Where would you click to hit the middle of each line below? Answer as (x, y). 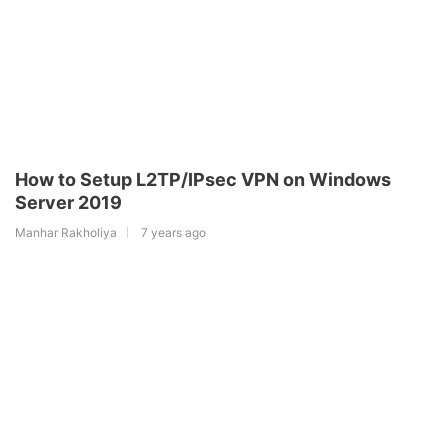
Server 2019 (68, 202)
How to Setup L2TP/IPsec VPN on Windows (203, 179)
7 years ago (173, 232)
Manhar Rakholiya (66, 232)
